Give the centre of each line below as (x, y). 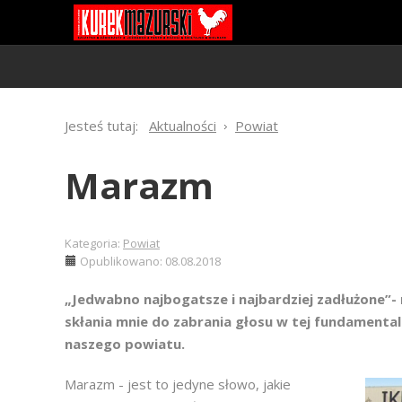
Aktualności (183, 126)
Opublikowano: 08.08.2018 (150, 261)
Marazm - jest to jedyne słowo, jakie (178, 384)
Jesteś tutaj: (105, 126)
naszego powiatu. (125, 344)
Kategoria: (94, 243)
